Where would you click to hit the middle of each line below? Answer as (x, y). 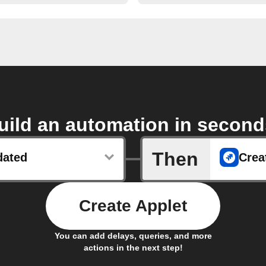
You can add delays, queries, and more (133, 236)
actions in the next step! (133, 248)
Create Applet (133, 206)
